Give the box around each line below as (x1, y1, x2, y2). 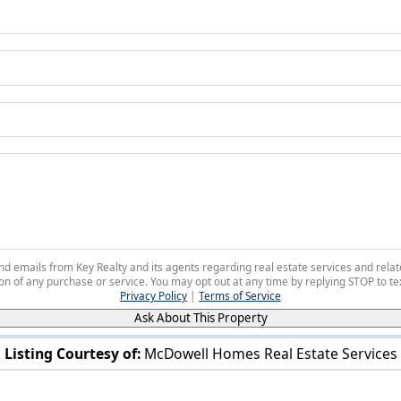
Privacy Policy (120, 287, 187, 303)
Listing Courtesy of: (4, 344, 141, 364)
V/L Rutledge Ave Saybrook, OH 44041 (100, 374, 302, 390)
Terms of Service (199, 287, 281, 303)
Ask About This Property (133, 310, 268, 327)
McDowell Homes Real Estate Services (143, 344, 397, 364)
